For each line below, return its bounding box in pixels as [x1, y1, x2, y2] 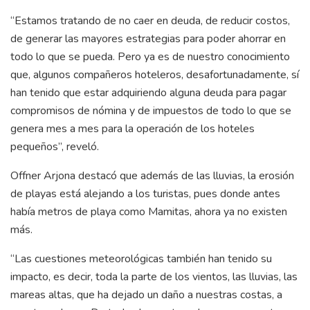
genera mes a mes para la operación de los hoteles [10, 120, 255, 136]
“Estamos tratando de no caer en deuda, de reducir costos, [10, 12, 290, 28]
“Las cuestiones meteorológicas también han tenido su [10, 250, 272, 266]
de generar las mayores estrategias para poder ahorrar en [10, 30, 286, 46]
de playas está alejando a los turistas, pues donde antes [10, 185, 280, 201]
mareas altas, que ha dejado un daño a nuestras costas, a [10, 286, 282, 302]
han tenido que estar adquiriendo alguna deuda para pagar [10, 84, 286, 100]
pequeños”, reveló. [10, 138, 99, 154]
